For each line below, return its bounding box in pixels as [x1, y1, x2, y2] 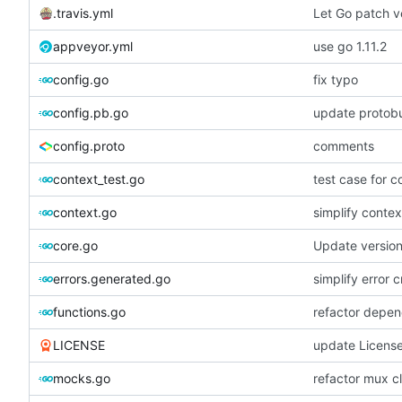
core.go [53, 237, 98, 253]
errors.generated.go [53, 270, 170, 286]
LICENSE [53, 336, 105, 353]
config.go [53, 71, 109, 87]
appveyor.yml [53, 38, 133, 54]
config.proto [53, 137, 125, 153]
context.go [53, 204, 117, 220]
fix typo [313, 71, 358, 87]
